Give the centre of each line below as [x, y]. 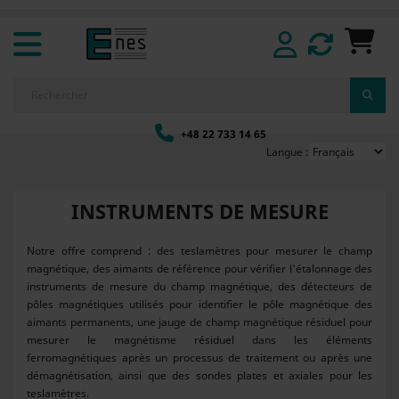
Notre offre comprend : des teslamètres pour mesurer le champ [199, 251]
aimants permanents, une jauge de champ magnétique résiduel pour [199, 322]
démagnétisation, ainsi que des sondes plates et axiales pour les [199, 375]
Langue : [288, 152]
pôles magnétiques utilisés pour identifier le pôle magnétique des [199, 304]
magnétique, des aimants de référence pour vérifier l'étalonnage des [199, 269]
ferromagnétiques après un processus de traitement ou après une [199, 358]
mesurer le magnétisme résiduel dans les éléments [199, 340]
